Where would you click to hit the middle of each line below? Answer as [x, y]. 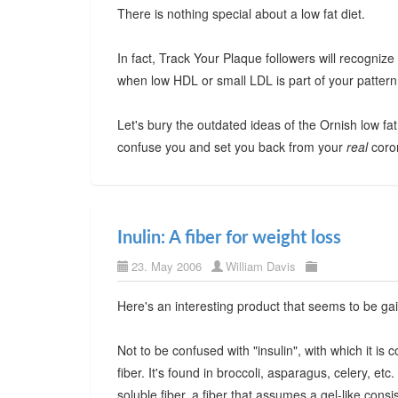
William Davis [261, 266]
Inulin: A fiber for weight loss [229, 238]
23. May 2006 [167, 266]
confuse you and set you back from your [232, 147]
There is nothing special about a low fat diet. [241, 13]
